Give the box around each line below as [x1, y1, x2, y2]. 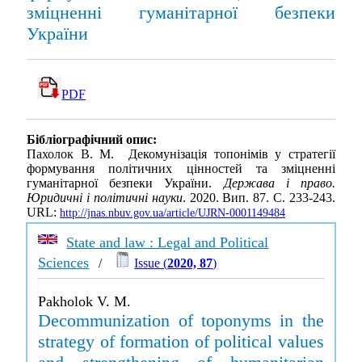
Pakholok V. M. [38, 293, 132, 309]
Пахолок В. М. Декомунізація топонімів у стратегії [27, 147, 335, 162]
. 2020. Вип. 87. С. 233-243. [182, 191, 335, 205]
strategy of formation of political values [38, 331, 324, 351]
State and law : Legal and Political [66, 234, 269, 250]
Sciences [38, 255, 90, 271]
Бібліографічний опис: [27, 133, 157, 147]
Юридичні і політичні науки [27, 191, 183, 205]
